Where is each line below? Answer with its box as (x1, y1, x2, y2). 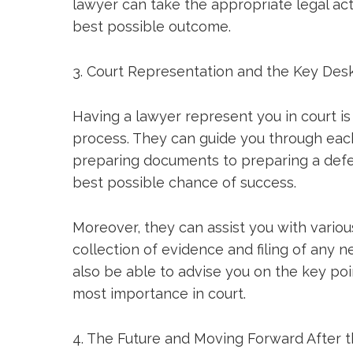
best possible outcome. (72, 17, 231, 35)
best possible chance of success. (72, 173, 296, 191)
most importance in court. (72, 284, 246, 302)
